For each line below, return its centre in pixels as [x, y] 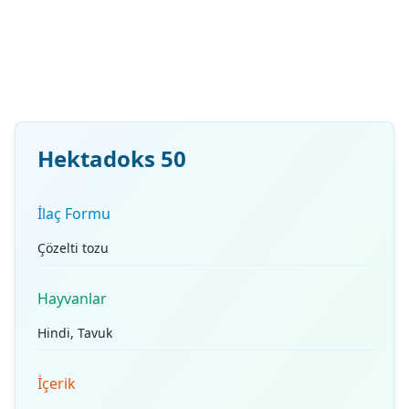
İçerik [57, 383]
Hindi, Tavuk [75, 333]
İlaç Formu [74, 214]
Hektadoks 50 [112, 158]
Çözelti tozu [73, 248]
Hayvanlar [72, 299]
